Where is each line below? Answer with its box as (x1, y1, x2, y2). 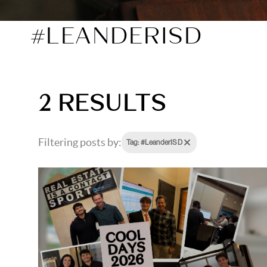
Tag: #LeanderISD (126, 138, 182, 147)
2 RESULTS (38, 88, 167, 117)
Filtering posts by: (38, 136, 122, 149)
